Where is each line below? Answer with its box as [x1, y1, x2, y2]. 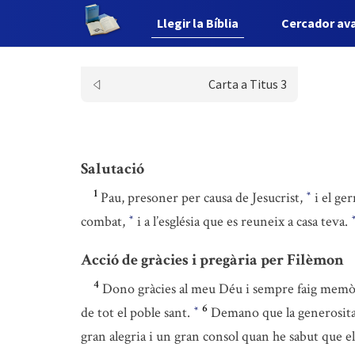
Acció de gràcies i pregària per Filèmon [81, 250, 344, 270]
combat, [81, 212, 128, 231]
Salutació [81, 158, 144, 179]
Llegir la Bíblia [157, 15, 239, 31]
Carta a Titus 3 [208, 76, 287, 92]
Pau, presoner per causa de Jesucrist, [101, 189, 306, 207]
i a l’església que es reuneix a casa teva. [134, 212, 351, 231]
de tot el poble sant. [81, 303, 193, 322]
